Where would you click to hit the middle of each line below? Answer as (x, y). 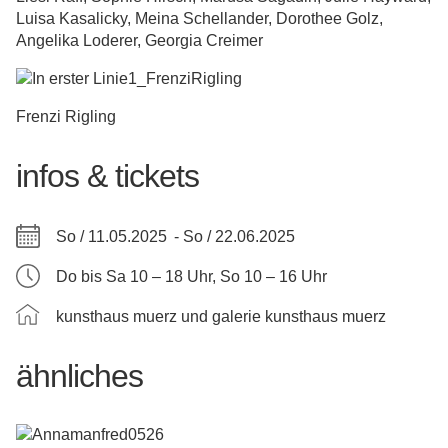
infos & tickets (107, 176)
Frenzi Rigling (66, 116)
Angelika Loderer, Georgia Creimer (139, 40)
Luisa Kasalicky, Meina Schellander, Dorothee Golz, (199, 18)
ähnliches (79, 376)
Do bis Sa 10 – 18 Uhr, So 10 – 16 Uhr (191, 276)
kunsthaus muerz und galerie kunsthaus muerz (221, 316)
